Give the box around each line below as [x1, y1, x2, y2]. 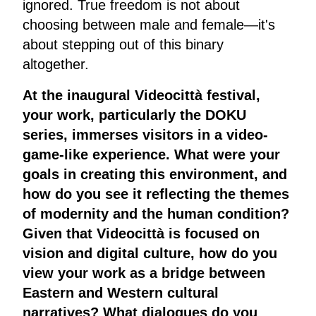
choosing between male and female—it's [23, 17, 275, 33]
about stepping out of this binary [23, 37, 224, 53]
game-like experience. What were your [23, 147, 280, 163]
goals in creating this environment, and [23, 166, 287, 183]
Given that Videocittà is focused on [23, 226, 260, 242]
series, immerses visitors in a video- [23, 127, 268, 143]
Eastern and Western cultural [23, 285, 219, 301]
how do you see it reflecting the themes [23, 186, 289, 202]
